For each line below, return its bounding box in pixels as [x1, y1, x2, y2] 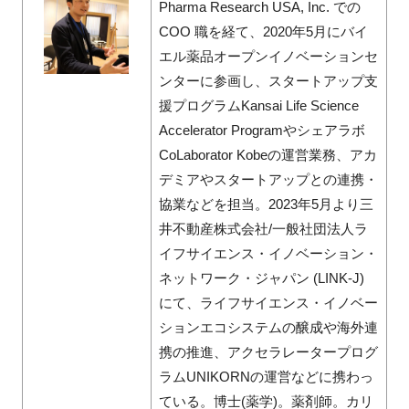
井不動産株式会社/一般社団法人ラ [158, 221, 368, 237]
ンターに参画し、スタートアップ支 [158, 73, 378, 89]
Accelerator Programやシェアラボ [158, 122, 365, 139]
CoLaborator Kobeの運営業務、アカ [158, 147, 377, 163]
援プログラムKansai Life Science [158, 98, 359, 114]
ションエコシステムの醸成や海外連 [158, 320, 378, 336]
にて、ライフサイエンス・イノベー [158, 295, 378, 311]
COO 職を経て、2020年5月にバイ [158, 24, 368, 40]
